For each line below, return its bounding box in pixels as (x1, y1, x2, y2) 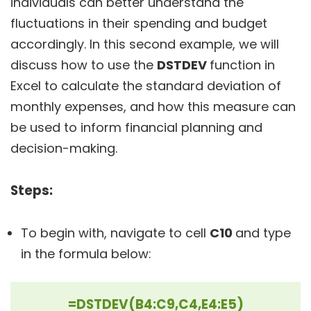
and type (235, 224, 291, 242)
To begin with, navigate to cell (21, 224, 210, 242)
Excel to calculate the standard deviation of (10, 77, 281, 94)
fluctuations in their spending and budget (10, 15, 267, 32)
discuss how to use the (10, 56, 157, 74)
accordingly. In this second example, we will (10, 35, 279, 53)
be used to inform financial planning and (10, 119, 262, 136)
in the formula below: (21, 245, 151, 262)
